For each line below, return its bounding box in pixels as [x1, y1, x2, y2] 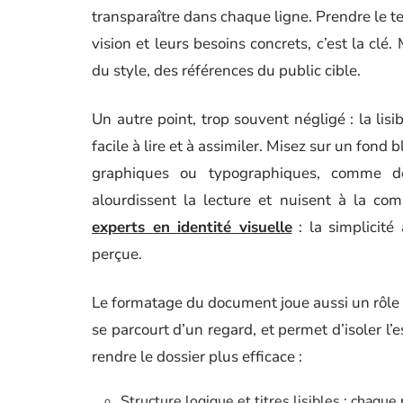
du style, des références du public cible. [92, 60, 361, 81]
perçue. [92, 244, 142, 264]
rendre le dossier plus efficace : [92, 346, 302, 367]
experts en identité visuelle [92, 217, 292, 237]
